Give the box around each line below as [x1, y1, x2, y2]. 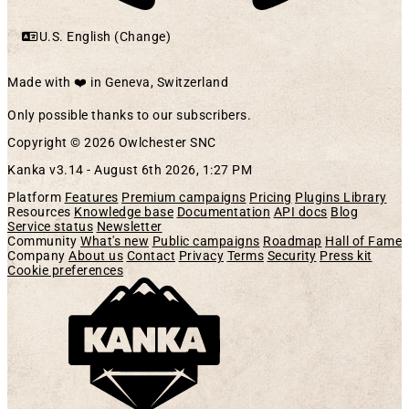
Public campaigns [152, 233, 260, 248]
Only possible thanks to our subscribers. [7, 107, 251, 122]
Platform [7, 189, 61, 204]
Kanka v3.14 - [7, 162, 94, 177]
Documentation [176, 204, 270, 219]
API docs [273, 204, 328, 219]
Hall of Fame [325, 233, 402, 248]
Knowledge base [74, 204, 173, 219]
